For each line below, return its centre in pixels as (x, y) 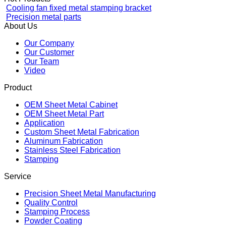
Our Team (42, 89)
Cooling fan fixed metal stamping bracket (79, 35)
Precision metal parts (44, 44)
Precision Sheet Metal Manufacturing (90, 221)
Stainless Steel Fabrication (72, 177)
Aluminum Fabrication (64, 168)
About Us (21, 53)
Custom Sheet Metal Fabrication (82, 159)
